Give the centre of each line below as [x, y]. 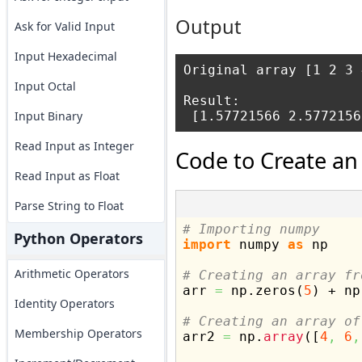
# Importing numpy [251, 229]
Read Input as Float [67, 176]
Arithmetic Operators [72, 274]
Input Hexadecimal [65, 56]
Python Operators [78, 238]
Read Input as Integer [74, 146]
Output [208, 27]
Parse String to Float [69, 206]
